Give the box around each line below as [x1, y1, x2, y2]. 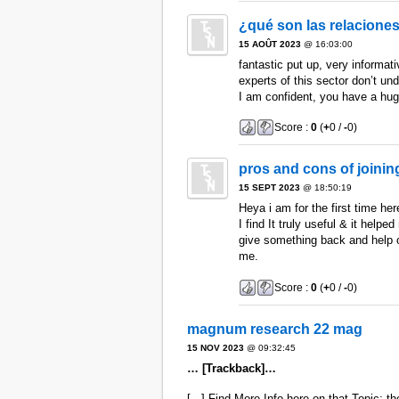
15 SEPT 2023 [238, 183, 300, 193]
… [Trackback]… [186, 362, 276, 376]
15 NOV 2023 [186, 343, 244, 354]
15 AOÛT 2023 [238, 38, 301, 49]
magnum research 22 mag [186, 322, 362, 338]
